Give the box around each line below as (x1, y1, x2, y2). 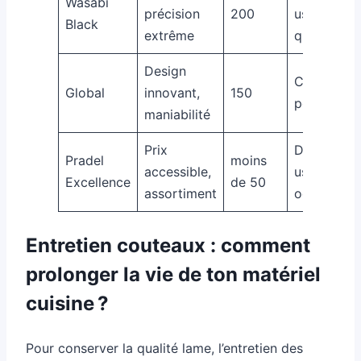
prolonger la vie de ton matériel (26, 262, 321, 286)
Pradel (65, 151, 104, 168)
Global (65, 84, 105, 101)
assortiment (144, 185, 217, 201)
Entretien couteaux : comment (26, 233, 310, 257)
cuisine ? (26, 291, 109, 315)
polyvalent (294, 94, 358, 111)
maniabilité (144, 106, 210, 122)
